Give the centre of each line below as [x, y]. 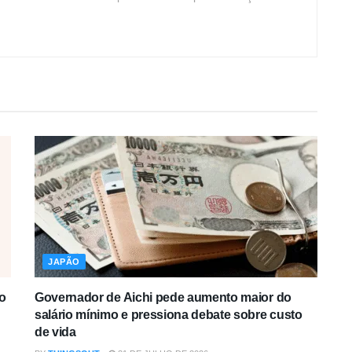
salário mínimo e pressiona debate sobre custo [169, 315]
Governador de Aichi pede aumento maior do [163, 298]
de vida [55, 332]
